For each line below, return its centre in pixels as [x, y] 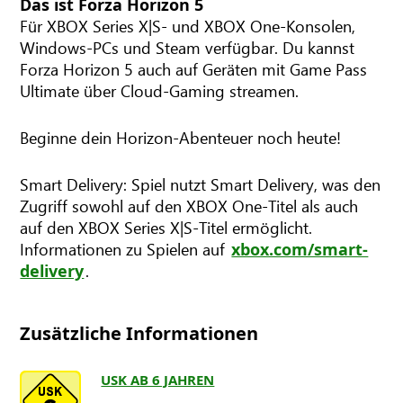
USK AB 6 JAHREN [158, 379]
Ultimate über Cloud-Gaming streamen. [160, 90]
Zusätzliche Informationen [139, 333]
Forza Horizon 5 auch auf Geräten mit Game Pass [194, 68]
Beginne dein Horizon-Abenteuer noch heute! [181, 137]
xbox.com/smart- [300, 249]
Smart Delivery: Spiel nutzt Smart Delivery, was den [201, 184]
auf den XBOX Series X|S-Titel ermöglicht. [166, 227]
